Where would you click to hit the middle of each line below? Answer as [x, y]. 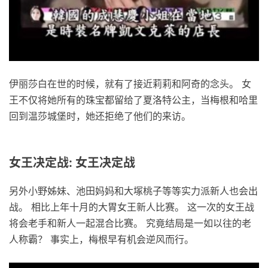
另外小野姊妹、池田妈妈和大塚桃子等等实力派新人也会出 [133, 191]
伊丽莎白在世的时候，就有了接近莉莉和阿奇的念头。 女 [130, 84]
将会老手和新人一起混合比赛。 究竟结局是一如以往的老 [130, 223]
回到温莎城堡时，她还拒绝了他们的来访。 [100, 116]
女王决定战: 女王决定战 [72, 163]
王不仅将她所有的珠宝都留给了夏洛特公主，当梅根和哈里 [133, 100]
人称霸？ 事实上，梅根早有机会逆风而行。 [101, 240]
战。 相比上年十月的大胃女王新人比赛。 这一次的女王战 [132, 207]
